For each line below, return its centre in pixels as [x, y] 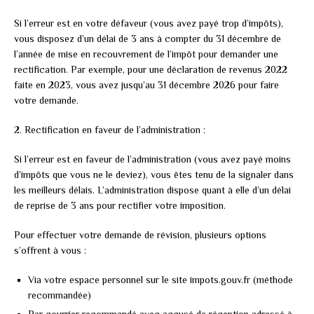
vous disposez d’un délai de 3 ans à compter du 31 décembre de [148, 39]
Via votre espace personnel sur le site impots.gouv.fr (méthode [161, 280]
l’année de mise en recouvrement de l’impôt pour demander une [146, 54]
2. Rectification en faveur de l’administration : [110, 130]
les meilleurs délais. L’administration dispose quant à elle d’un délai [152, 190]
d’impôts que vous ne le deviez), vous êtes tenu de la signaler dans [154, 175]
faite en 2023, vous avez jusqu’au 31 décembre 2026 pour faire [146, 85]
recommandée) [60, 295]
